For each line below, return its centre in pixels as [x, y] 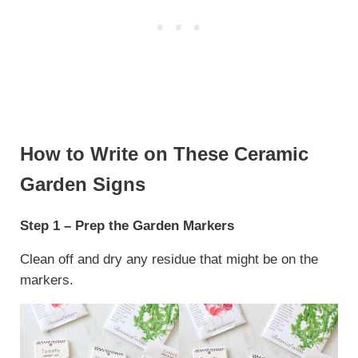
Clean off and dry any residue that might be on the [169, 259]
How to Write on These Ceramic [164, 154]
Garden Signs [82, 184]
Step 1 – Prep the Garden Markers [127, 225]
